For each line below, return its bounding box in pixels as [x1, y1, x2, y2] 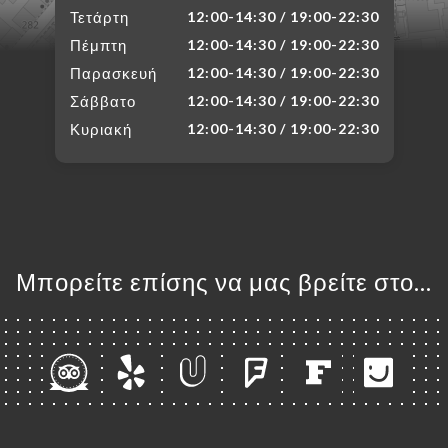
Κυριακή [69, 120, 132, 138]
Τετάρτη [69, 8, 129, 26]
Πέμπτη [69, 36, 127, 54]
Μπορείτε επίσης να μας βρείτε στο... [16, 267, 432, 296]
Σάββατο [69, 92, 136, 110]
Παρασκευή [69, 64, 157, 82]
